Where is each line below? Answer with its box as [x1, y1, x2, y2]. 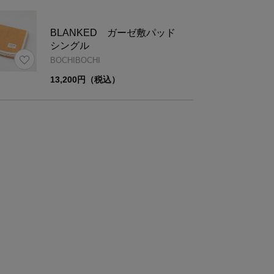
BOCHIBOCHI [50, 56, 100, 65]
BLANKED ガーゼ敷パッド [50, 28, 185, 39]
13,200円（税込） [50, 75, 120, 85]
